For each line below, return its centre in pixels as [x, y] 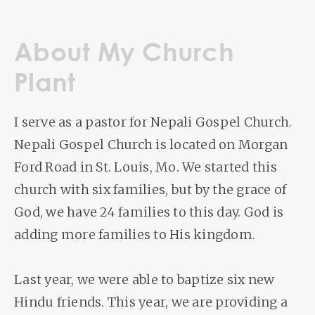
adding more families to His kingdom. [135, 234]
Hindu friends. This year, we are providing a [151, 302]
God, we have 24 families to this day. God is [149, 212]
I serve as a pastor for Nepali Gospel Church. [153, 122]
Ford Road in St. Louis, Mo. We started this [146, 167]
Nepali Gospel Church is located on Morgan [151, 144]
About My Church [124, 52]
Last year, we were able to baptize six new [144, 279]
